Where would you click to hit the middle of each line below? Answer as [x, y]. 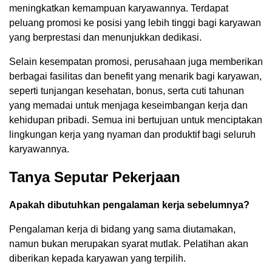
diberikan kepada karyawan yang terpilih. [97, 259]
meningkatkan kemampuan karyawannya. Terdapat [119, 8]
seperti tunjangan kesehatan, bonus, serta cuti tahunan [127, 91]
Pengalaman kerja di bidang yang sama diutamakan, [122, 229]
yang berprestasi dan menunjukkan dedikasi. [105, 38]
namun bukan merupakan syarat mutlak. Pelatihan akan [129, 244]
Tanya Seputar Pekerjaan [95, 177]
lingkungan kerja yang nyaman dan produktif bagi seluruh [132, 135]
